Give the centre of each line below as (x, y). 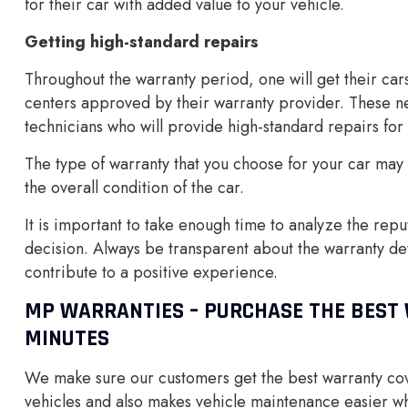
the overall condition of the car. (134, 188)
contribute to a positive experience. (151, 272)
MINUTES (67, 339)
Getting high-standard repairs (142, 42)
